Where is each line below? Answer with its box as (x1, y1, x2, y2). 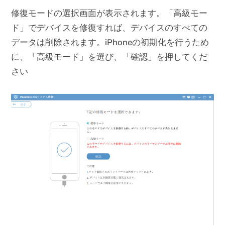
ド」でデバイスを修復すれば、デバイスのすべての (11, 23, 208, 33)
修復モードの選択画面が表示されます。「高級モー (11, 8, 208, 19)
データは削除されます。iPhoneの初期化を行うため (11, 37, 209, 48)
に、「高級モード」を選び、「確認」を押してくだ (11, 52, 208, 62)
